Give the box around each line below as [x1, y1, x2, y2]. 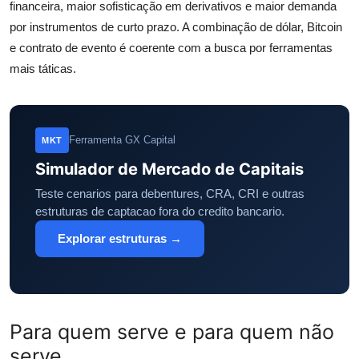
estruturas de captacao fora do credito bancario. [35, 204, 284, 219]
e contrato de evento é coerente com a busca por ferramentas [10, 41, 333, 55]
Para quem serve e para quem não [10, 320, 334, 345]
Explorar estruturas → [58, 232, 182, 246]
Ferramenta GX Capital [68, 134, 175, 147]
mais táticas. [10, 62, 76, 76]
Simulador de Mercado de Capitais [35, 159, 304, 179]
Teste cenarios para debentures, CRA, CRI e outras [35, 187, 305, 201]
